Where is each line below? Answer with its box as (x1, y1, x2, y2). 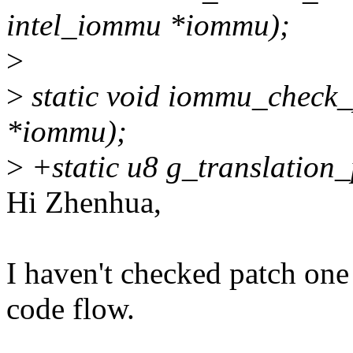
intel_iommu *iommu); (6, 8, 290, 43)
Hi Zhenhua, (6, 185, 162, 220)
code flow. (6, 292, 135, 326)
